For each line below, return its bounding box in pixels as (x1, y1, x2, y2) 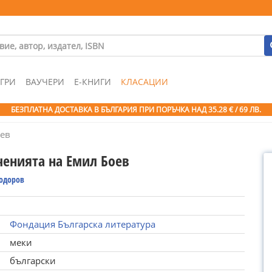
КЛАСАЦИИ (121, 76, 168, 87)
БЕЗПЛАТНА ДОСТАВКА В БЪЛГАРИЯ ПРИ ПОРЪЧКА (11, 104, 191, 115)
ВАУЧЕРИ (25, 76, 64, 87)
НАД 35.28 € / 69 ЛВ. (191, 104, 261, 115)
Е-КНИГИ (74, 76, 111, 87)
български (9, 254, 56, 267)
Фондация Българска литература (9, 218, 155, 230)
